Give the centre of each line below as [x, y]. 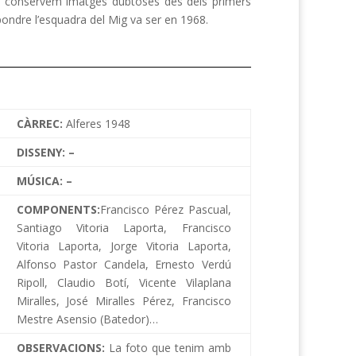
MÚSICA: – [44, 180]
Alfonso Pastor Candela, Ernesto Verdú [124, 264]
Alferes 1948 [98, 123]
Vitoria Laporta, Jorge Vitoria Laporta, [124, 246]
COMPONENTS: [58, 209]
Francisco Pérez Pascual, [165, 209]
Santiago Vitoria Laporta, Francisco [124, 227]
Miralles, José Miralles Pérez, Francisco [124, 300]
